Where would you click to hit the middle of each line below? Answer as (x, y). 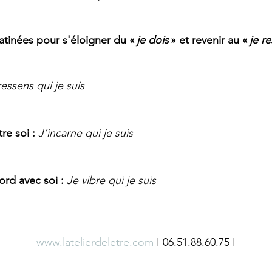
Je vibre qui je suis (111, 180)
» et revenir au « (209, 40)
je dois (153, 40)
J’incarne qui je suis (85, 133)
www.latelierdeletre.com (95, 242)
